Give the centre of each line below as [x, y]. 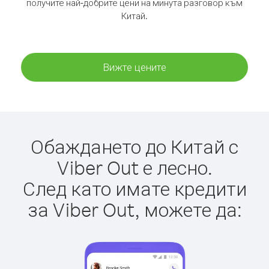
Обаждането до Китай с [134, 146]
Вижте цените [134, 67]
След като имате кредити [134, 188]
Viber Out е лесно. [134, 167]
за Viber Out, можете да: [134, 209]
